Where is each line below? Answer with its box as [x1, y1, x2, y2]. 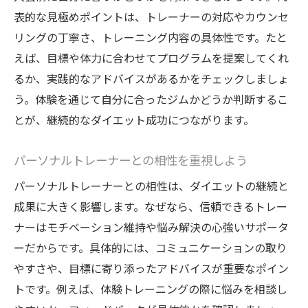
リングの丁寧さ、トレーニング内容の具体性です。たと [14, 29, 287, 46]
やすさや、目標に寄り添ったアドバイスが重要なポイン [14, 260, 289, 277]
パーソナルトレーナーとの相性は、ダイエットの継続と [14, 177, 289, 195]
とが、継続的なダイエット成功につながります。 [14, 111, 254, 129]
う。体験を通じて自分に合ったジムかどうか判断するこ [14, 91, 288, 108]
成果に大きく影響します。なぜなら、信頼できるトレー [14, 198, 287, 215]
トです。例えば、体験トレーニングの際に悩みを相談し [14, 280, 287, 298]
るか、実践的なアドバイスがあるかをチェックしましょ [14, 70, 289, 87]
